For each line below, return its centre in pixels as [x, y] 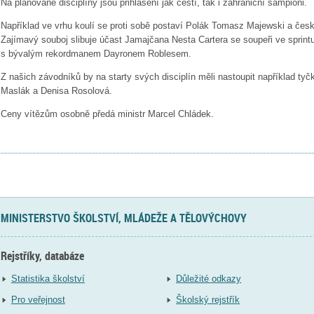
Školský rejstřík [208, 299]
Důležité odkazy [209, 278]
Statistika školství [48, 278]
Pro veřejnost [38, 299]
